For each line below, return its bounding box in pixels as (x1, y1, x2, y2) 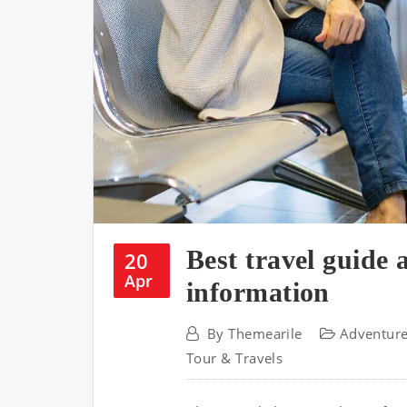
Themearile (228, 324, 303, 343)
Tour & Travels (186, 349, 283, 368)
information (186, 277, 330, 308)
